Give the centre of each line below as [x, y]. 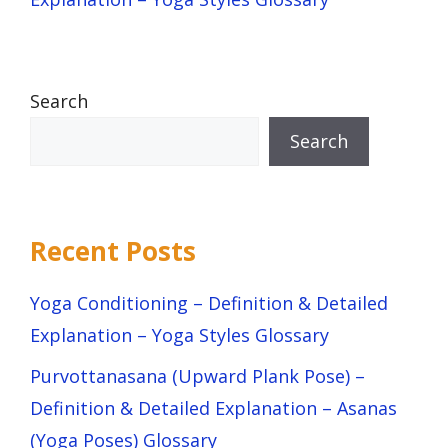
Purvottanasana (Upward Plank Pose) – [197, 375]
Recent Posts [113, 250]
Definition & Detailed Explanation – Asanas [213, 407]
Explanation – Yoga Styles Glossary [179, 334]
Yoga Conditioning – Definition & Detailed [209, 302]
